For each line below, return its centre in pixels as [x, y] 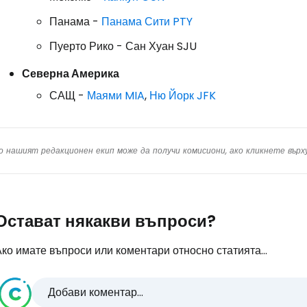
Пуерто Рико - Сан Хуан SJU [123, 46]
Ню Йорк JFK [183, 95]
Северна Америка [71, 73]
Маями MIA [116, 95]
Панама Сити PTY [147, 21]
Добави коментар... [96, 292]
